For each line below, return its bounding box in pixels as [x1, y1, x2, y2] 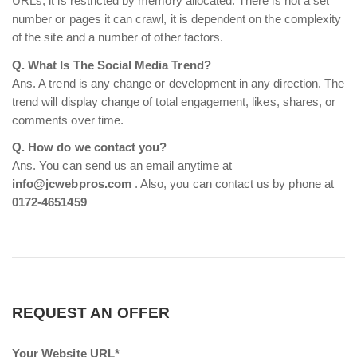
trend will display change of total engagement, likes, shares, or [12, 95, 336, 108]
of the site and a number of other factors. [12, 31, 224, 44]
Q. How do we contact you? [12, 141, 167, 154]
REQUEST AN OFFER [12, 304, 170, 321]
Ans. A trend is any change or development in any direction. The [12, 76, 345, 90]
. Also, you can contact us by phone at [131, 178, 334, 190]
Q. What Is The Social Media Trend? [12, 58, 211, 72]
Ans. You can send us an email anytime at [12, 159, 233, 172]
